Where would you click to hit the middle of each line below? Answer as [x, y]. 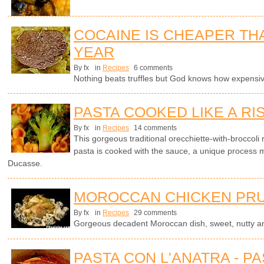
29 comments [154, 213]
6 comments [152, 68]
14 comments [154, 128]
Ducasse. [25, 164]
